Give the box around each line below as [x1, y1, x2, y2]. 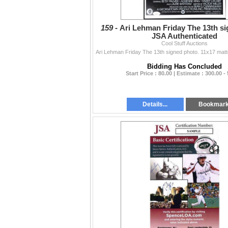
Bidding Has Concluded [147, 63, 222, 71]
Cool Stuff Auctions [161, 40, 208, 47]
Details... [142, 101, 168, 108]
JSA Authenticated [152, 32, 217, 41]
